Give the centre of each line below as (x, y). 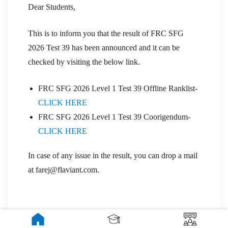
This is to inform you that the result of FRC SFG (106, 33)
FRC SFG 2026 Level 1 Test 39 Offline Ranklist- (118, 88)
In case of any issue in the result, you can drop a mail (113, 155)
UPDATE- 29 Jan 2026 (68, 222)
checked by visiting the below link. (84, 62)
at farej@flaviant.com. (64, 169)
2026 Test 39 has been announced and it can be (104, 47)
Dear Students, (52, 7)
